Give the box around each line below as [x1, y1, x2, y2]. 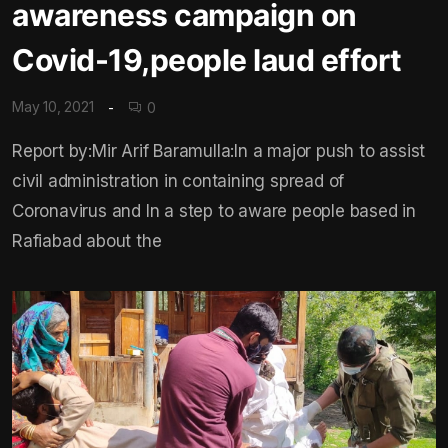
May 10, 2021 [12, 98, 94, 116]
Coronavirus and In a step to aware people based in [12, 200, 416, 221]
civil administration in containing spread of [12, 170, 345, 191]
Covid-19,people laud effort [12, 42, 402, 79]
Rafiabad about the [12, 230, 162, 251]
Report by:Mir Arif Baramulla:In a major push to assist [12, 140, 426, 161]
